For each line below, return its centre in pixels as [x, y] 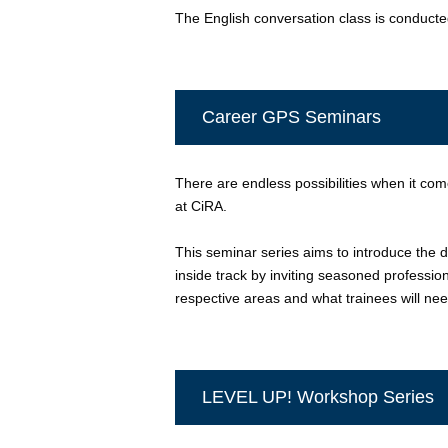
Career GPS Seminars [291, 117]
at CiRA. [200, 205]
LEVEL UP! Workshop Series [317, 397]
